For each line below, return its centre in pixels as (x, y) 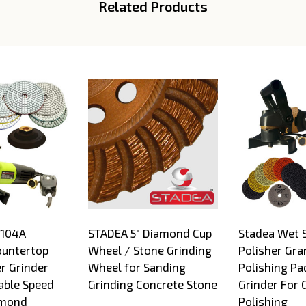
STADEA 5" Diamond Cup (150, 233)
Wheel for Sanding (137, 267)
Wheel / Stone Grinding (150, 250)
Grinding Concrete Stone (153, 284)
